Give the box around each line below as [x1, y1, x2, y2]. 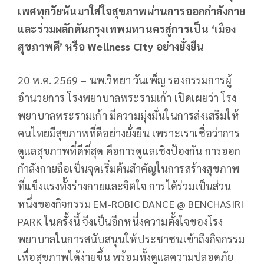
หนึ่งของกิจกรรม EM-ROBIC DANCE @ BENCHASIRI [18, 197, 244, 211]
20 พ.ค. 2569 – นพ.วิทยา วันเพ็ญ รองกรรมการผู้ [18, 73, 232, 87]
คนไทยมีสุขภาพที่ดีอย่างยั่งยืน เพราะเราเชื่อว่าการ [18, 126, 240, 140]
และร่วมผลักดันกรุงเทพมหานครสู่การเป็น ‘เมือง [18, 22, 236, 36]
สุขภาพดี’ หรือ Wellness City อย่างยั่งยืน [18, 39, 204, 54]
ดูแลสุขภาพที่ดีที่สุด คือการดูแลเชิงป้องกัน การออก [18, 144, 241, 158]
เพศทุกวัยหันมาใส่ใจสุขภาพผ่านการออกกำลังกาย [18, 4, 246, 18]
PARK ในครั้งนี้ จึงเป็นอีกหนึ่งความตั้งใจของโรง [18, 214, 223, 229]
